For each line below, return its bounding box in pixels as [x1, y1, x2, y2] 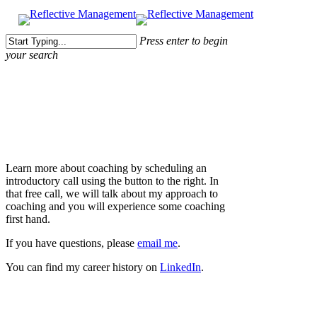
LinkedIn [160, 260, 201, 273]
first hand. [6, 212, 50, 225]
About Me [6, 117, 79, 136]
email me [137, 236, 178, 249]
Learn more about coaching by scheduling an [6, 161, 207, 174]
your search [6, 49, 58, 61]
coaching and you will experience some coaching [6, 200, 225, 212]
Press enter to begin [139, 35, 228, 47]
